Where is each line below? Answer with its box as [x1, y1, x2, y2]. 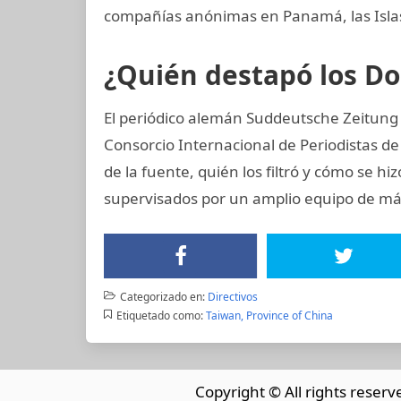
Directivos [207, 288, 258, 304]
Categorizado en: [119, 288, 205, 304]
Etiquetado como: [115, 307, 203, 323]
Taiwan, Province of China [205, 307, 333, 323]
